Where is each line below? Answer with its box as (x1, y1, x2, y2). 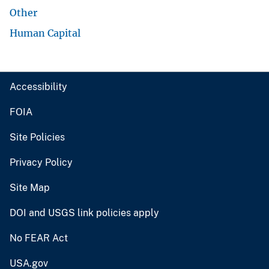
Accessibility (10, 80, 67, 92)
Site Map (10, 181, 50, 193)
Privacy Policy (10, 156, 73, 168)
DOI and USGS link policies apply (10, 207, 159, 219)
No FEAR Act (10, 232, 68, 244)
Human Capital (10, 26, 80, 39)
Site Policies (10, 131, 65, 143)
